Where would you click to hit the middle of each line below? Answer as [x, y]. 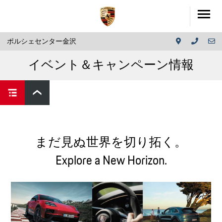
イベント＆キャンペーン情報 [111, 65]
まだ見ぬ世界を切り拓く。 [111, 141]
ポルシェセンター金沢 [42, 41]
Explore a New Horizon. [111, 160]
